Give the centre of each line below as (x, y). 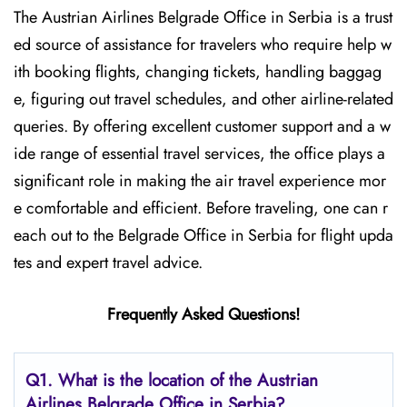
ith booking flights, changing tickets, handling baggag (198, 72)
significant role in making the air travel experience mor (200, 181)
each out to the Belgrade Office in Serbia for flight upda (203, 235)
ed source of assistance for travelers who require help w (203, 45)
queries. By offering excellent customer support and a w (202, 126)
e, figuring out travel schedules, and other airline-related (203, 99)
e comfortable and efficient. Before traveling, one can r (201, 208)
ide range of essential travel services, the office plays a (199, 154)
